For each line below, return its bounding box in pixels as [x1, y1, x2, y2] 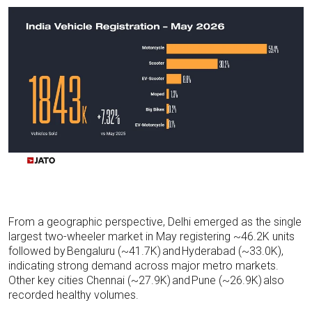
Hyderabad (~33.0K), [182, 244, 283, 258]
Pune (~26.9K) [192, 273, 262, 287]
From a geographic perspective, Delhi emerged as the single [8, 214, 302, 228]
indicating [8, 258, 54, 272]
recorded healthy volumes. [8, 288, 139, 302]
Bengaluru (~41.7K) [67, 244, 161, 258]
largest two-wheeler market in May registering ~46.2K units [8, 229, 295, 243]
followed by [8, 244, 65, 258]
